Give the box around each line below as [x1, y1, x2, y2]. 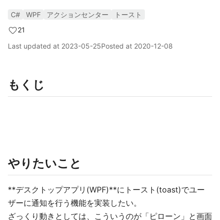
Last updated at [8, 42, 61, 50]
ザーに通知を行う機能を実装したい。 [8, 198, 141, 208]
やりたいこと [8, 156, 82, 170]
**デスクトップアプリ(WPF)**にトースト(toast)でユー [8, 185, 205, 194]
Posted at [101, 42, 134, 50]
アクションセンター [47, 10, 109, 19]
